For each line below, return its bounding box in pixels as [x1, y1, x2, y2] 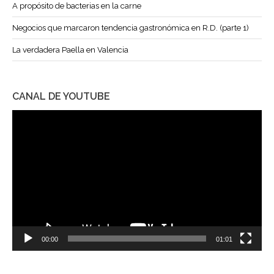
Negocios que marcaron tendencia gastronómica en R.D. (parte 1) [12, 23, 249, 33]
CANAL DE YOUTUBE [12, 91, 110, 103]
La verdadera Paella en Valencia [12, 45, 128, 55]
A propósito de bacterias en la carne [12, 1, 141, 11]
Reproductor [12, 111, 57, 121]
